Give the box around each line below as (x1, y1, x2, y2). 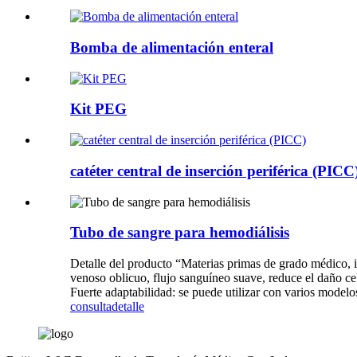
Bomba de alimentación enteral (70, 38, 273, 56)
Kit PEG (70, 100, 127, 118)
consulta (70, 299, 112, 313)
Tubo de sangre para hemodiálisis (70, 224, 289, 241)
